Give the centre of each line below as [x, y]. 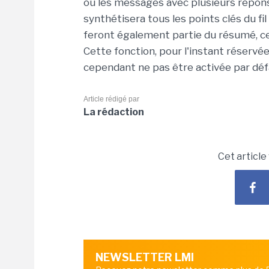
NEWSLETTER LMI [145, 257]
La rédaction [114, 112]
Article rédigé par [111, 99]
